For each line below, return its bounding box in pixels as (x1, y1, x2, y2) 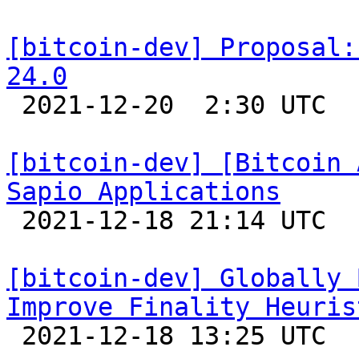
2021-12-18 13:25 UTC (6, 321, 22, 350)
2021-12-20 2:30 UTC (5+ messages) (6, 91, 22, 119)
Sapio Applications (6, 177, 280, 206)
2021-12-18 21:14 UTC (6, 206, 22, 235)
